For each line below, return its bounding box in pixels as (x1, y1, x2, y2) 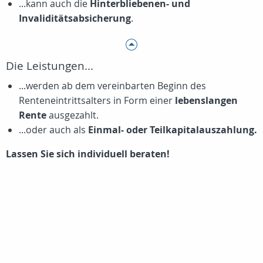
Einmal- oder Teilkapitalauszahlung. (88, 123, 257, 136)
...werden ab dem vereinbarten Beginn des (19, 79, 206, 92)
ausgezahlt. (46, 109, 99, 122)
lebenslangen (175, 94, 238, 107)
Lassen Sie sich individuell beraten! (6, 147, 170, 160)
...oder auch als (19, 123, 88, 136)
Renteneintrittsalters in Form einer (19, 94, 175, 107)
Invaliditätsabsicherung (19, 12, 131, 25)
